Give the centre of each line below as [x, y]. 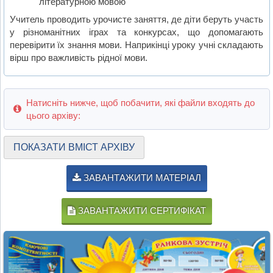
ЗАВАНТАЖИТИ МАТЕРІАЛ [141, 177]
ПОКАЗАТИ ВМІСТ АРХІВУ [74, 147]
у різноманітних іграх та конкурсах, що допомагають [137, 32]
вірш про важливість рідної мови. [79, 57]
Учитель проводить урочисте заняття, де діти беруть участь [137, 19]
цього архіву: [53, 115]
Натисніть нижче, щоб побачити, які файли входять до [140, 102]
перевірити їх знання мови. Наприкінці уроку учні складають [137, 44]
